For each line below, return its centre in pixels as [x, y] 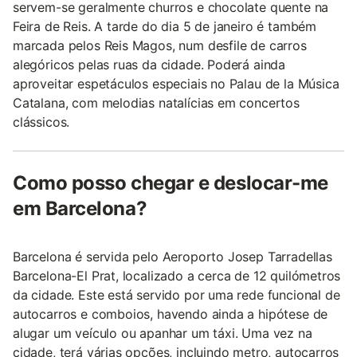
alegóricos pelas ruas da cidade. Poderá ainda [149, 64]
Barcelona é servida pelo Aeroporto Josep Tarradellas [173, 256]
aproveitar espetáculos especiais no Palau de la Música [176, 83]
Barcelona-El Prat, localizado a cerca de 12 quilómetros [177, 275]
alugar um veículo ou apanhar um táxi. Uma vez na [163, 333]
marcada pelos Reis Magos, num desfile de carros [160, 45]
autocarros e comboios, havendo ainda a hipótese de [171, 314]
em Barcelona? [80, 208]
